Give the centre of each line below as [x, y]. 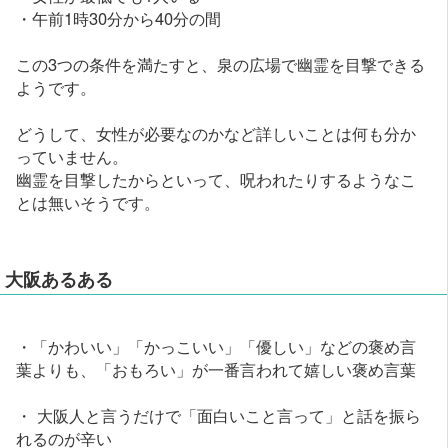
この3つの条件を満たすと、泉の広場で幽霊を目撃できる [221, 64]
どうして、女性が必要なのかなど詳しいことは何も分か [216, 133]
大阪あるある [59, 278]
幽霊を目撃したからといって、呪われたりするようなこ [216, 179]
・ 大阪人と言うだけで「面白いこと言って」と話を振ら [219, 415]
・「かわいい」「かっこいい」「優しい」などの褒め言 [216, 346]
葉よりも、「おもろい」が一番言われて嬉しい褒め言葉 [216, 369]
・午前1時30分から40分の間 [119, 18]
